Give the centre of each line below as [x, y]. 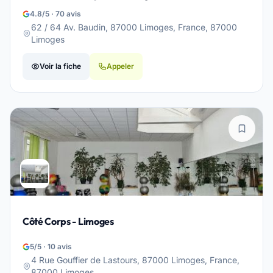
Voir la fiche [60, 66]
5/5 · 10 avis [51, 246]
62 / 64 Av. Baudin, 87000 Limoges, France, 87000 [134, 27]
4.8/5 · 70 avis [55, 14]
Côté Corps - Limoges [68, 221]
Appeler [120, 66]
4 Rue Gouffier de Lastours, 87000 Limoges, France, [135, 260]
